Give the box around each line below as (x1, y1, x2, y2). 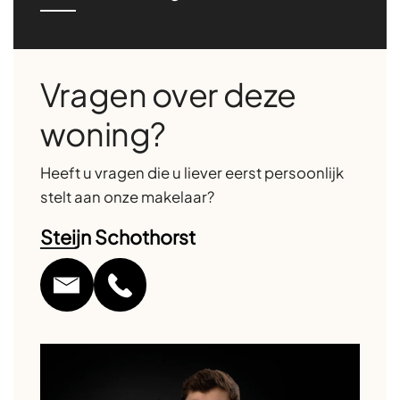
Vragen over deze (39, 74, 296, 115)
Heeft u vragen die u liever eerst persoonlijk (39, 163, 344, 183)
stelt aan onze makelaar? (39, 187, 214, 207)
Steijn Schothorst (39, 225, 196, 250)
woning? (39, 113, 166, 154)
